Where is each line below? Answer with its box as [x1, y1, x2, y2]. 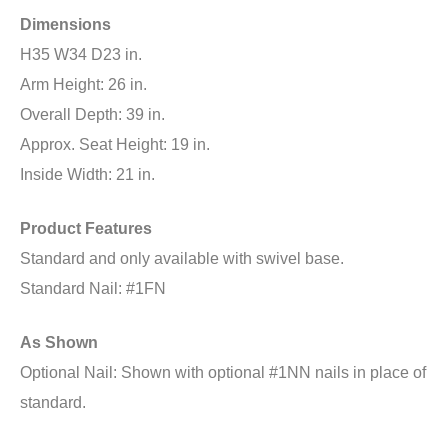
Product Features [20, 220, 152, 237]
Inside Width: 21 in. [20, 166, 155, 183]
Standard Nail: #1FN [20, 280, 166, 297]
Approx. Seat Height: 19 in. [20, 136, 210, 153]
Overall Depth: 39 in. [20, 106, 165, 123]
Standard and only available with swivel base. [20, 250, 344, 267]
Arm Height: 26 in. [20, 76, 147, 93]
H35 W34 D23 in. [20, 46, 142, 63]
